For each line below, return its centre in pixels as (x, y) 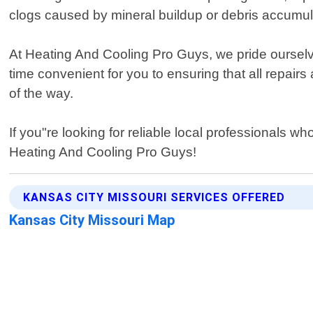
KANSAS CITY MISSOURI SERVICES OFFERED (154, 198)
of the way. (42, 94)
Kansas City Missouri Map (93, 220)
